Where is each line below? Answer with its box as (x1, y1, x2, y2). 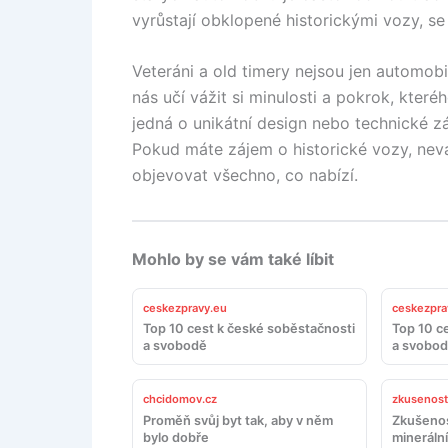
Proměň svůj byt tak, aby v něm (143, 412, 333, 428)
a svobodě (143, 338, 207, 354)
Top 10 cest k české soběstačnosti (143, 321, 355, 337)
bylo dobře (143, 429, 209, 445)
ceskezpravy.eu (143, 301, 227, 316)
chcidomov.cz (143, 392, 217, 407)
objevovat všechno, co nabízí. (132, 165, 358, 186)
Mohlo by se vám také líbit (132, 249, 334, 270)
